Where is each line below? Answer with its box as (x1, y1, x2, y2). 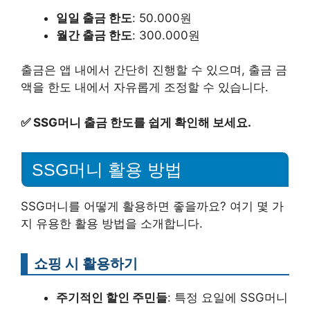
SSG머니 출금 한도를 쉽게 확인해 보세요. (33, 115, 251, 129)
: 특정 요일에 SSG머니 (167, 290, 288, 304)
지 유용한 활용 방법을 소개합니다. (21, 216, 203, 230)
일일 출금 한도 (56, 10, 132, 25)
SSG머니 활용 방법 (32, 159, 182, 179)
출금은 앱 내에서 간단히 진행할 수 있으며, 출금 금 (21, 63, 287, 77)
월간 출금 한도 (56, 28, 132, 42)
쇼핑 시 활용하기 (34, 254, 138, 272)
